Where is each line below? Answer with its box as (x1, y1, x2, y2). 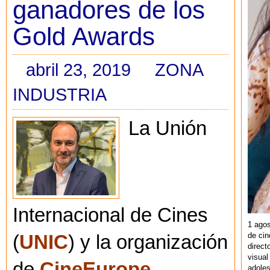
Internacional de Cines (13, 204, 208, 227)
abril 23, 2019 (26, 59, 131, 80)
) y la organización (68, 231, 228, 254)
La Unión (128, 118, 207, 140)
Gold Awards (13, 22, 155, 51)
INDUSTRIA (13, 84, 107, 104)
